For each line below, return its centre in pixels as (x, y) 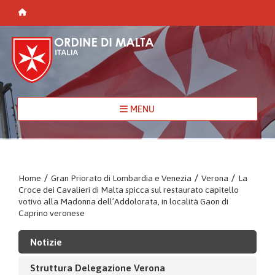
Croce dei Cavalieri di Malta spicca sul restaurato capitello (129, 189)
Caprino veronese (52, 213)
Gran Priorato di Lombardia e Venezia (121, 178)
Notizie (46, 242)
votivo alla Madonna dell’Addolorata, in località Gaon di (123, 201)
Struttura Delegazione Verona (97, 267)
